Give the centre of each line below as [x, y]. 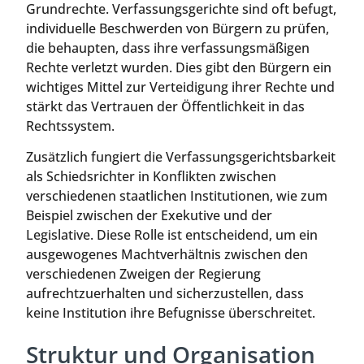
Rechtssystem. [70, 126]
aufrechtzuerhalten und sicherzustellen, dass [165, 293]
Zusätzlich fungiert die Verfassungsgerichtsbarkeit [181, 156]
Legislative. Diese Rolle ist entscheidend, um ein [172, 234]
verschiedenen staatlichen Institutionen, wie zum [177, 195]
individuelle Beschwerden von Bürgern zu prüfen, [178, 28]
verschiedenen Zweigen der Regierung [143, 273]
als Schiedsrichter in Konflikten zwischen [151, 176]
